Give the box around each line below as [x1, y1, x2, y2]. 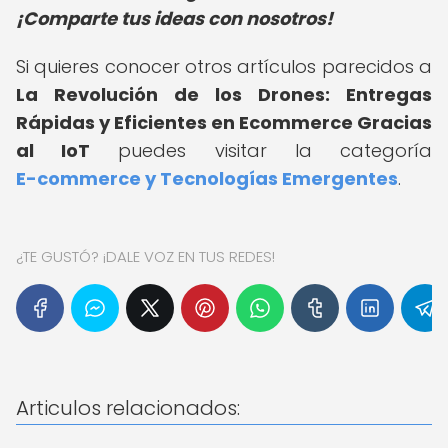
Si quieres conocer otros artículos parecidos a [16, 54, 432, 79]
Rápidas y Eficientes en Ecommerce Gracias [16, 110, 432, 135]
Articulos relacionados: [16, 394, 240, 422]
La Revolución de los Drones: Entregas [16, 82, 432, 107]
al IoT [16, 138, 91, 163]
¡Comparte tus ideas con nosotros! [16, 6, 333, 31]
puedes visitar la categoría [90, 138, 433, 163]
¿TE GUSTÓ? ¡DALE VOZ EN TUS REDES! [16, 246, 275, 267]
